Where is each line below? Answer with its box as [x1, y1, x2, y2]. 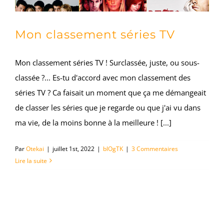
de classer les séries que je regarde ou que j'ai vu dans [15, 102, 200, 112]
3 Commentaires [131, 144, 178, 153]
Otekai [26, 144, 44, 153]
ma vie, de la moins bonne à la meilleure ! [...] [15, 117, 171, 127]
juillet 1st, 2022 [52, 144, 94, 153]
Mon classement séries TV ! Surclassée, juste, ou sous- [15, 57, 199, 67]
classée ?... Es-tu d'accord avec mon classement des [15, 72, 190, 82]
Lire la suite [15, 156, 47, 165]
